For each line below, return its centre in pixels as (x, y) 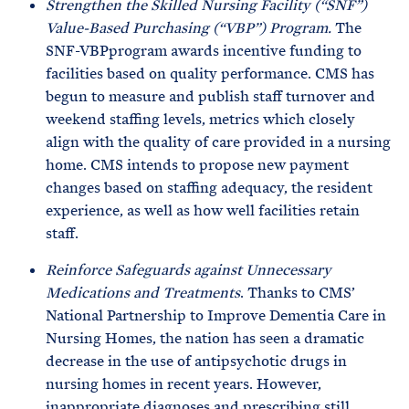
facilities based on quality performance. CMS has (210, 73)
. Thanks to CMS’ (298, 293)
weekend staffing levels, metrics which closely (200, 119)
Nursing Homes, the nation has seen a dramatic (205, 338)
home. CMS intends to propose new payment (197, 165)
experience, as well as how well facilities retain (203, 210)
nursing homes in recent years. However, (184, 384)
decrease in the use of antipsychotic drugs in (196, 361)
